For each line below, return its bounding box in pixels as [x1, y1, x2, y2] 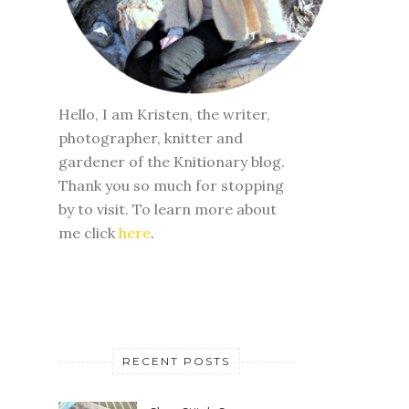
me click [58, 269, 119, 288]
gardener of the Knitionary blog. [58, 198, 285, 217]
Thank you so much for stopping [58, 222, 284, 241]
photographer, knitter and [58, 174, 243, 194]
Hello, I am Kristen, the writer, [58, 151, 270, 170]
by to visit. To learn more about [58, 246, 277, 265]
